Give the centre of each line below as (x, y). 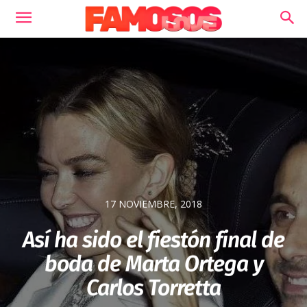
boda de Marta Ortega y (153, 264)
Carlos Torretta (153, 288)
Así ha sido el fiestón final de (153, 240)
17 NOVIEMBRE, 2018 (153, 204)
